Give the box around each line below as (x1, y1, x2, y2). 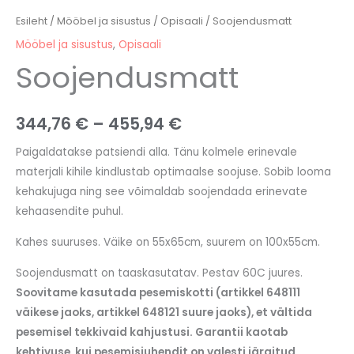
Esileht (16, 13, 47, 28)
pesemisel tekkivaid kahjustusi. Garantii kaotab (16, 324, 288, 340)
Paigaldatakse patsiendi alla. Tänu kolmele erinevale (16, 145, 297, 160)
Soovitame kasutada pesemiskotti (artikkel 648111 (16, 284, 300, 300)
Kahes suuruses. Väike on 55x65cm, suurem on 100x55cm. (16, 234, 320, 250)
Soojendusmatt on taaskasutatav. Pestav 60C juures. (16, 265, 303, 281)
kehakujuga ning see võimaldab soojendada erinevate (16, 184, 307, 200)
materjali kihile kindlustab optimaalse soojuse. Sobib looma (16, 164, 331, 180)
